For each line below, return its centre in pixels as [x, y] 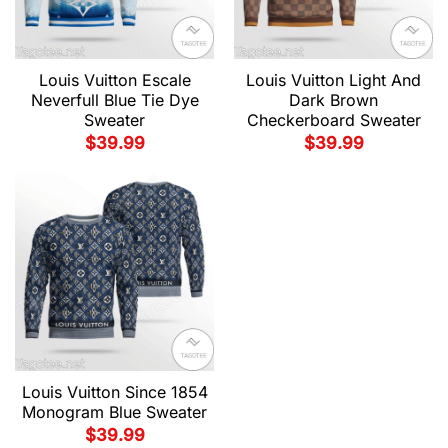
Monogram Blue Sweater [114, 411]
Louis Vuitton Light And [333, 79]
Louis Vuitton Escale [114, 79]
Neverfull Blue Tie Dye [114, 99]
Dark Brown [333, 99]
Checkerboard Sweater [333, 119]
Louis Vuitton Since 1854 [114, 391]
